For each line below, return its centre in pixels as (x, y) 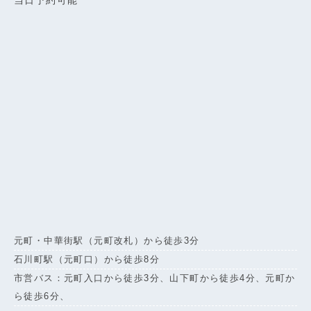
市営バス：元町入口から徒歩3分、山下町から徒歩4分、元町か (155, 278)
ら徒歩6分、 (42, 296)
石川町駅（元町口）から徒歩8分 (87, 259)
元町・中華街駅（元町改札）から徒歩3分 (107, 240)
